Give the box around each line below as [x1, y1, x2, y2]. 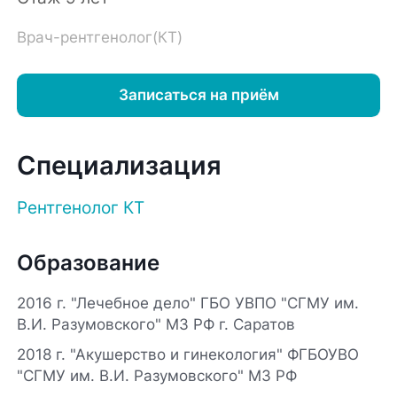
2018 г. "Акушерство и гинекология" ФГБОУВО [17, 345, 360, 363]
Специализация [17, 149, 222, 181]
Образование [17, 250, 160, 276]
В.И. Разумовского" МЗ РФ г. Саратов [17, 315, 296, 334]
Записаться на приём [118, 86, 279, 105]
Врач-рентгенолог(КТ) [17, 28, 183, 47]
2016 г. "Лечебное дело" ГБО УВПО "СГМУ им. [17, 294, 360, 313]
